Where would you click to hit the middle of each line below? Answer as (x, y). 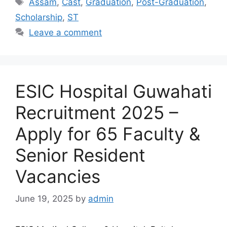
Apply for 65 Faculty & (108, 134)
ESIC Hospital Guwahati (113, 91)
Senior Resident (80, 155)
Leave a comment (66, 32)
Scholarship (39, 17)
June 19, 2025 (44, 199)
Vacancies (58, 176)
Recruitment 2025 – (97, 112)
